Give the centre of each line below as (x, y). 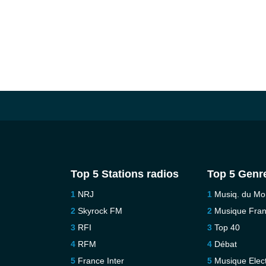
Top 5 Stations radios (124, 174)
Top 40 (227, 227)
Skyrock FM (100, 211)
